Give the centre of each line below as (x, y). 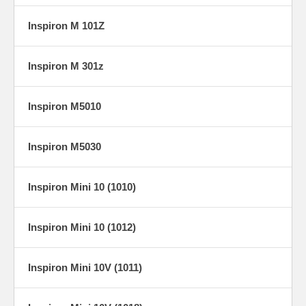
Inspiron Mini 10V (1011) (85, 267)
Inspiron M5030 (65, 146)
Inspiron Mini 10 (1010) (82, 186)
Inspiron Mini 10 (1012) (82, 227)
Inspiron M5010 (65, 106)
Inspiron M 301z (66, 66)
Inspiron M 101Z (66, 25)
